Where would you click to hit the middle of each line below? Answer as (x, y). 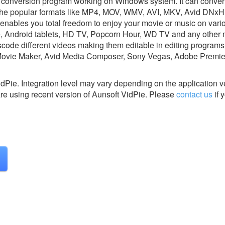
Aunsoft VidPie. (120, 94)
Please (162, 94)
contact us (194, 94)
